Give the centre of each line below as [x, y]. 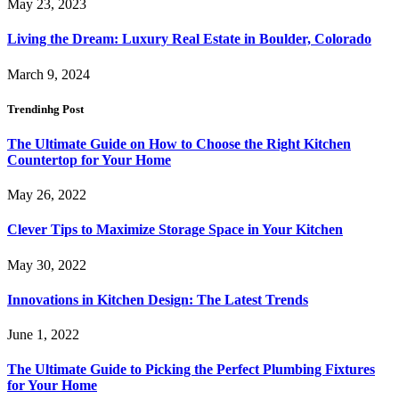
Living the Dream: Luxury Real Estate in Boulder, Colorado [189, 39]
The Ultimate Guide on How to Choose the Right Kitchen [179, 143]
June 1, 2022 [43, 335]
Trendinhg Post [45, 109]
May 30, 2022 [47, 265]
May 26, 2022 [47, 195]
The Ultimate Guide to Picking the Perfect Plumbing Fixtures [191, 370]
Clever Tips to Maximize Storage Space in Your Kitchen [175, 230]
